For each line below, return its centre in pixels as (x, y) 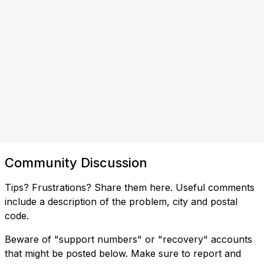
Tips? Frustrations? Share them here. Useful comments (130, 187)
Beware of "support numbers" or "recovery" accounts (128, 239)
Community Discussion (76, 162)
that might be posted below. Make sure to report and (123, 253)
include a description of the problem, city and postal (121, 201)
